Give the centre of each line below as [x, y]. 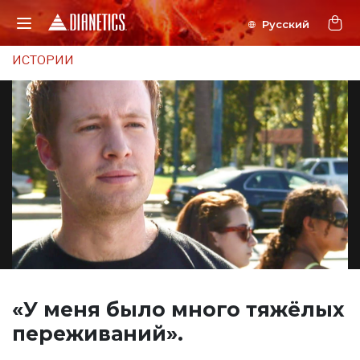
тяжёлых [295, 310]
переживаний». [98, 334]
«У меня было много [129, 310]
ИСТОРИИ [43, 60]
